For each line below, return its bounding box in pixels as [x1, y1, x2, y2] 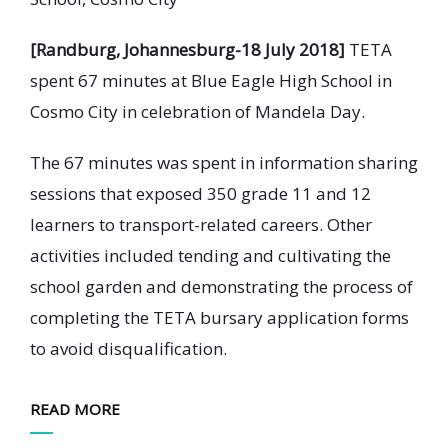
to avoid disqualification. [30, 337, 227, 360]
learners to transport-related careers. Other [30, 213, 372, 236]
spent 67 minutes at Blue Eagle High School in [30, 69, 392, 92]
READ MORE [30, 399, 120, 419]
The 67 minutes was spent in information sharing [30, 151, 418, 174]
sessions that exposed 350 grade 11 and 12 [30, 182, 371, 205]
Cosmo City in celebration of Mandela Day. [30, 100, 365, 123]
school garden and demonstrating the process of [30, 275, 413, 298]
